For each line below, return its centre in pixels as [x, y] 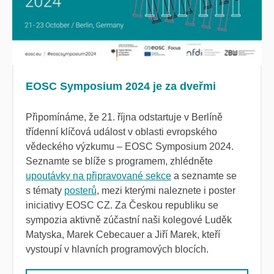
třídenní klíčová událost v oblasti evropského [121, 132]
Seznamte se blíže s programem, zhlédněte [119, 161]
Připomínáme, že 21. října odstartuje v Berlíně [124, 117]
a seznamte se [204, 176]
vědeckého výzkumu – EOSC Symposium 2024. [130, 147]
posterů [80, 191]
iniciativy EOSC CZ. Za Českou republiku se [122, 206]
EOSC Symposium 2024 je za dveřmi [121, 87]
